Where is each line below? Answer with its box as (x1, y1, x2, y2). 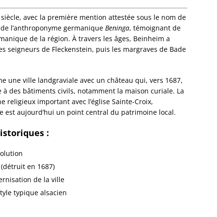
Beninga (105, 23, 129, 33)
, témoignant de (129, 23, 181, 33)
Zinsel (200, 44, 214, 51)
